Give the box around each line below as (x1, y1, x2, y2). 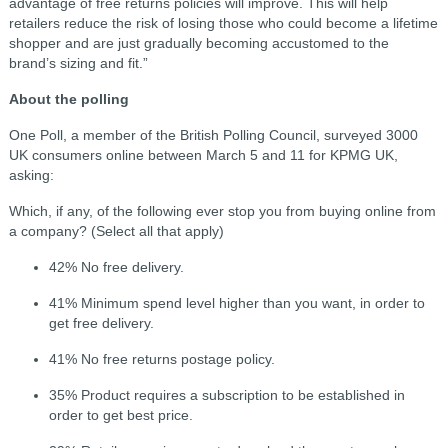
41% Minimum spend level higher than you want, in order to (48, 295, 425, 312)
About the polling (8, 91, 129, 108)
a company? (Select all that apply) (8, 223, 224, 240)
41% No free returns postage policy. (48, 351, 275, 368)
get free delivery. (48, 315, 154, 332)
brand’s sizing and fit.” (8, 55, 148, 72)
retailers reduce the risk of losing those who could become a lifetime (8, 15, 438, 32)
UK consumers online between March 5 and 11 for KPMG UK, (8, 147, 398, 164)
